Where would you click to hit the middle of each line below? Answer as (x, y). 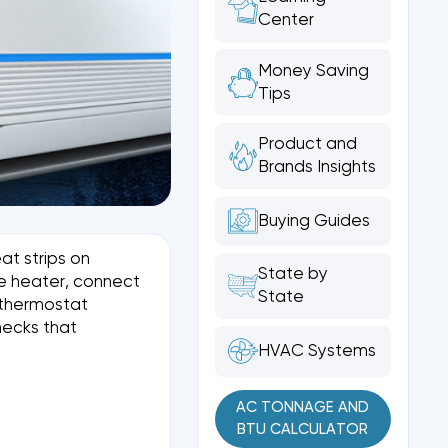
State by (293, 275)
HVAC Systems (317, 351)
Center (286, 21)
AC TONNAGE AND (303, 408)
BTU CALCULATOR (303, 430)
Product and (308, 144)
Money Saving (314, 71)
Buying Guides (314, 221)
